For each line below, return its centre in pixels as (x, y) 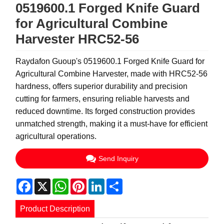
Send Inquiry (118, 158)
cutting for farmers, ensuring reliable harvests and (103, 98)
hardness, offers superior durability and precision (102, 86)
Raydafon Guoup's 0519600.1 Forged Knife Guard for (110, 61)
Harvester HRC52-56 (77, 39)
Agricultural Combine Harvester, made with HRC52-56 (112, 73)
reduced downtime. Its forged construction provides (105, 111)
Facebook (50, 182)
